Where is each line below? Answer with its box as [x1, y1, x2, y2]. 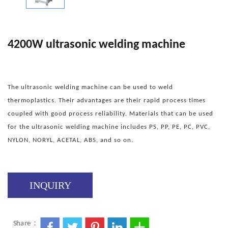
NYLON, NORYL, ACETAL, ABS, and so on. [8, 137, 133, 144]
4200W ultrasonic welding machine [8, 39, 185, 51]
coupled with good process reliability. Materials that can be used [8, 110, 213, 118]
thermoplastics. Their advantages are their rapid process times [8, 97, 206, 104]
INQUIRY [29, 180, 71, 191]
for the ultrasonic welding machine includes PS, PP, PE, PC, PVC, [8, 124, 210, 131]
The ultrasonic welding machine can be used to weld [8, 84, 173, 91]
